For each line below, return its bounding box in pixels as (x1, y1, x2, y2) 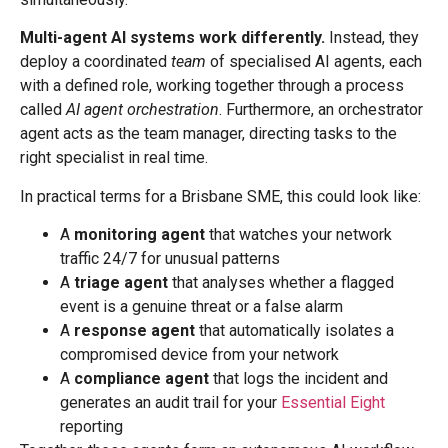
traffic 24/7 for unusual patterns (60, 249, 280, 269)
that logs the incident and (209, 369, 388, 389)
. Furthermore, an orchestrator (219, 100, 423, 120)
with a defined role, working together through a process (20, 76, 404, 96)
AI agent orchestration (66, 100, 219, 120)
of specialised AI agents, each (206, 52, 422, 72)
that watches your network (205, 225, 392, 245)
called (20, 100, 66, 120)
